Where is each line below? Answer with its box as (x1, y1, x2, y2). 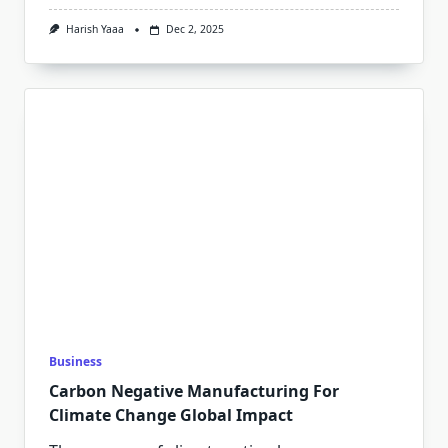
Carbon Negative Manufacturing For (49, 379, 339, 402)
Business (49, 352, 102, 370)
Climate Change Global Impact (49, 403, 293, 426)
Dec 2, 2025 (165, 22, 224, 37)
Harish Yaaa (65, 22, 124, 37)
